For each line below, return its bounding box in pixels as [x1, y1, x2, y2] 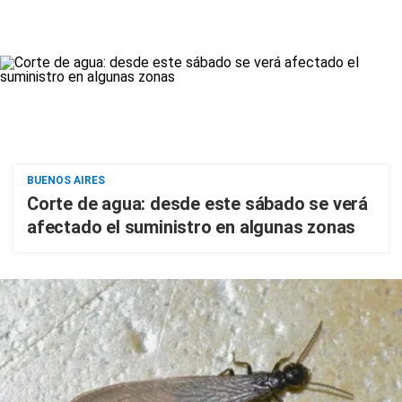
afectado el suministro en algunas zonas [27, 216, 356, 238]
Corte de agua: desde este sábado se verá [27, 193, 368, 214]
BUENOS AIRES [27, 174, 105, 187]
